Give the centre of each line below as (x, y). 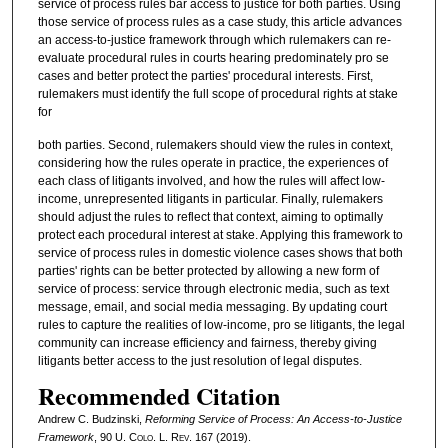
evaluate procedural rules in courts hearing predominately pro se (213, 57)
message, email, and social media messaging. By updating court (212, 306)
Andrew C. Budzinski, (91, 419)
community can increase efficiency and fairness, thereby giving (207, 342)
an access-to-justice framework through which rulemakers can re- (214, 39)
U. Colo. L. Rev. (153, 437)
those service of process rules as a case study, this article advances (219, 21)
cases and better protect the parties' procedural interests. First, (205, 75)
